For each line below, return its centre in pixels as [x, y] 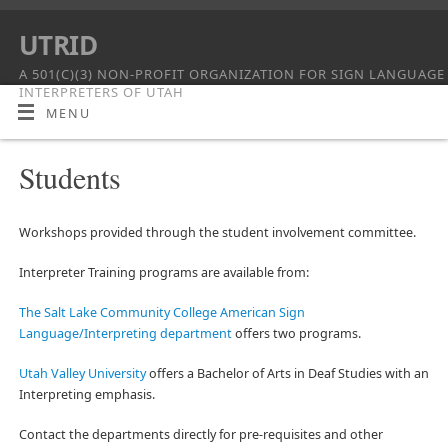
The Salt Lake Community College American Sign [161, 312]
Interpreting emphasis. [86, 394]
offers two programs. [297, 333]
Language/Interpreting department [126, 333]
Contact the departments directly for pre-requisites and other [200, 434]
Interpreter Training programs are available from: [163, 272]
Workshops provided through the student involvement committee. [217, 233]
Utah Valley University [82, 373]
